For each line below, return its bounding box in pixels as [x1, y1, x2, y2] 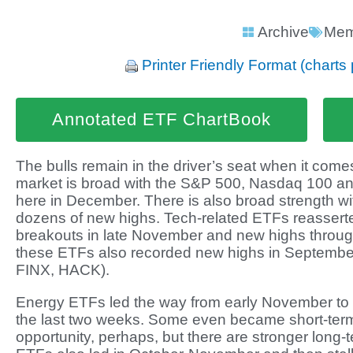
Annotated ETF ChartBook [52, 110, 271, 129]
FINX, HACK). [16, 262, 110, 278]
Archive [258, 24, 309, 40]
